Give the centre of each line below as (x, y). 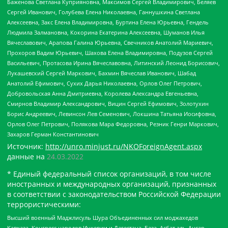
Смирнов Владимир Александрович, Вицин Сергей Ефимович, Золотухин (108, 104)
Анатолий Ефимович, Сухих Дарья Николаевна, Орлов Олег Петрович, (105, 83)
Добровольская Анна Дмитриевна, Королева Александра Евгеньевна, (103, 94)
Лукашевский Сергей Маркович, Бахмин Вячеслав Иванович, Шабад (102, 73)
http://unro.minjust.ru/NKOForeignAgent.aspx (124, 147)
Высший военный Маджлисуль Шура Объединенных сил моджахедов (103, 217)
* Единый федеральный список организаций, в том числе (109, 174)
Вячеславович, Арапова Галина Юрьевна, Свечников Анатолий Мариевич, (110, 43)
